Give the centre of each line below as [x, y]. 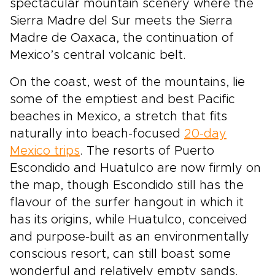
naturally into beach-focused [97, 134]
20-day [205, 134]
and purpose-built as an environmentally [130, 237]
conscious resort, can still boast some [120, 254]
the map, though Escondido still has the [127, 185]
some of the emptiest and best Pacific [122, 99]
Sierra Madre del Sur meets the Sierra [121, 21]
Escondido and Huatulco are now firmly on [135, 168]
